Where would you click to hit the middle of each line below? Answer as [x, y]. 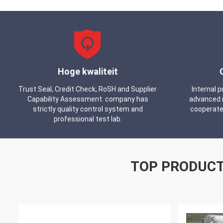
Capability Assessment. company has [88, 99]
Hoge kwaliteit [88, 72]
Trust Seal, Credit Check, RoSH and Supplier [88, 89]
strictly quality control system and [88, 109]
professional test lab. [88, 119]
